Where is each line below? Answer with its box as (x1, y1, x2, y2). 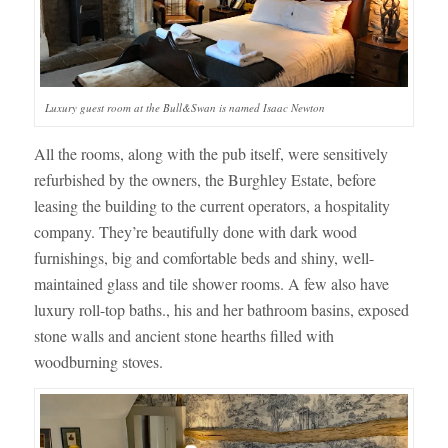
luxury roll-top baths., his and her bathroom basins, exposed (33, 298, 409, 320)
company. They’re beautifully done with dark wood (33, 220, 357, 242)
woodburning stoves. (33, 350, 163, 372)
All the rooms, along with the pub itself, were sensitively (33, 142, 388, 164)
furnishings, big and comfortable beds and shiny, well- (33, 246, 374, 268)
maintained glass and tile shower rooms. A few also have (33, 272, 389, 294)
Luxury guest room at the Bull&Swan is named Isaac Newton (44, 99, 325, 115)
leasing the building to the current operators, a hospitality (33, 194, 390, 216)
